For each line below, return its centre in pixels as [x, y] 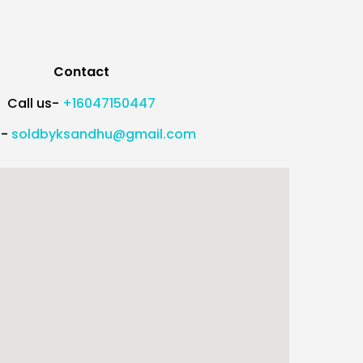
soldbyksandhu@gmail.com [104, 135]
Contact [81, 72]
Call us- [34, 104]
